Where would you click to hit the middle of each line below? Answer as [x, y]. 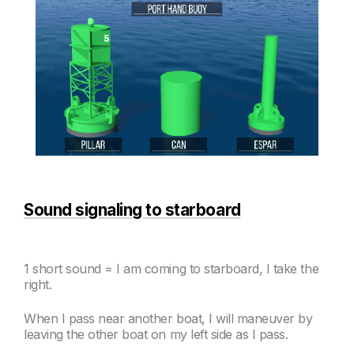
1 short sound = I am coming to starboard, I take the [171, 269]
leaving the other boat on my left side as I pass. [156, 334]
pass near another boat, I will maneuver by [189, 318]
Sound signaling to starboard [132, 210]
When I [45, 318]
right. [38, 285]
